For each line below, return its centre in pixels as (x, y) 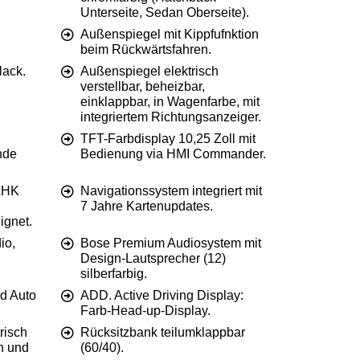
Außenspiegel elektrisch (149, 72)
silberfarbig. (114, 274)
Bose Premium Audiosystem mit (171, 243)
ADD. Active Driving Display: (162, 296)
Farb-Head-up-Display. (145, 311)
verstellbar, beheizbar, (143, 87)
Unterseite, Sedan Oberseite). (165, 13)
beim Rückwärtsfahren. (146, 50)
